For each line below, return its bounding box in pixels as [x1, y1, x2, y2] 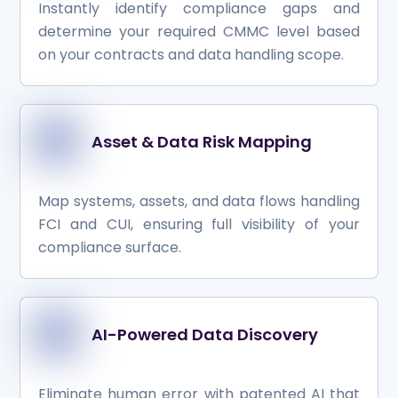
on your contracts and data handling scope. [38, 44, 345, 66]
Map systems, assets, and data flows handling [38, 191, 360, 212]
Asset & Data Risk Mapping [91, 131, 312, 154]
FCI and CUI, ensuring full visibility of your [38, 214, 360, 235]
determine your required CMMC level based [38, 21, 360, 43]
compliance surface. [38, 237, 182, 259]
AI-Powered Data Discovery [91, 322, 318, 346]
